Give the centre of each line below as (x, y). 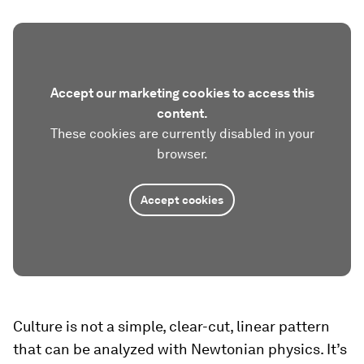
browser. (182, 154)
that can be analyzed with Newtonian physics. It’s (180, 349)
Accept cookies (182, 199)
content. (182, 113)
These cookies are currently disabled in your (182, 133)
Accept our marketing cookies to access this (182, 93)
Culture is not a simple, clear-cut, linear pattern (171, 326)
